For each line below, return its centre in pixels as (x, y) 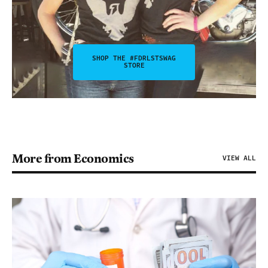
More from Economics (73, 158)
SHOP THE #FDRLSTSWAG (134, 58)
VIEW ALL (239, 158)
